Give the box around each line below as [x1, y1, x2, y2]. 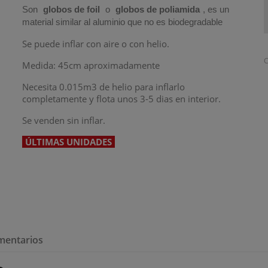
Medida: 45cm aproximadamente [22, 59, 160, 71]
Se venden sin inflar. [22, 114, 106, 126]
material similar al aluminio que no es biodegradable [22, 16, 223, 27]
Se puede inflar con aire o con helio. [22, 37, 170, 50]
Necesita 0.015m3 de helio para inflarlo [22, 80, 185, 93]
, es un [203, 4, 230, 14]
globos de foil [43, 4, 100, 14]
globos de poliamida [115, 4, 200, 14]
